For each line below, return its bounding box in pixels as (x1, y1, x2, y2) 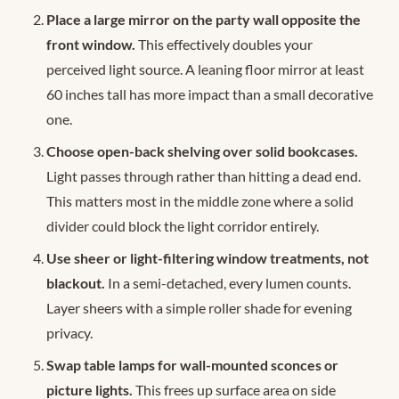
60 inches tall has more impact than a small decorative (46, 85, 373, 103)
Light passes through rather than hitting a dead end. (46, 167, 361, 185)
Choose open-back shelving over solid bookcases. (46, 142, 358, 160)
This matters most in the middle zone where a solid (46, 192, 354, 210)
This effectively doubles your (135, 36, 313, 53)
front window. (46, 36, 135, 53)
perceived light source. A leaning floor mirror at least (46, 61, 364, 78)
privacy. (46, 324, 93, 342)
